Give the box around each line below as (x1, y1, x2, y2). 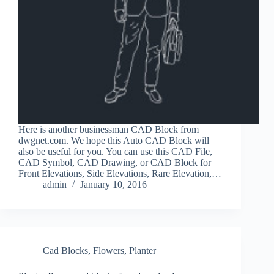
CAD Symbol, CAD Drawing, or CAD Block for (18, 157, 211, 168)
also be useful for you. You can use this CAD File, (18, 146, 212, 157)
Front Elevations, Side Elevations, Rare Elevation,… (18, 168, 221, 179)
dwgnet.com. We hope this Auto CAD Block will (18, 135, 209, 146)
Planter (129, 245, 156, 256)
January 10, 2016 (80, 179, 147, 190)
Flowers (93, 245, 124, 256)
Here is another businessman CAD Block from (18, 124, 199, 135)
